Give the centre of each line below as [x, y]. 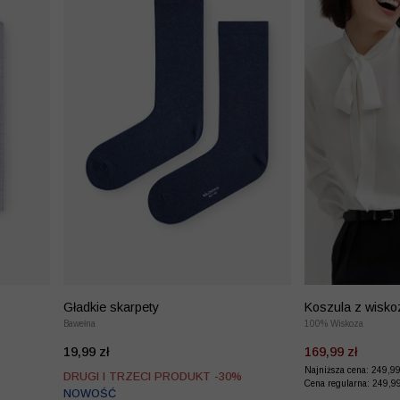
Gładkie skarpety [111, 307]
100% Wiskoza [334, 323]
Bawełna [79, 323]
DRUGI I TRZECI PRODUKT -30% [153, 376]
